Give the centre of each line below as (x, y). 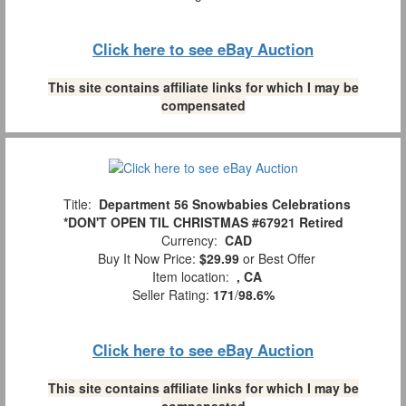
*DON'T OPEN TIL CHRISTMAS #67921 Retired (203, 222)
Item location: (190, 276)
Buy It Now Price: (145, 258)
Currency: (189, 240)
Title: (77, 203)
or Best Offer (277, 258)
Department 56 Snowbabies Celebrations (224, 203)
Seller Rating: (172, 294)
